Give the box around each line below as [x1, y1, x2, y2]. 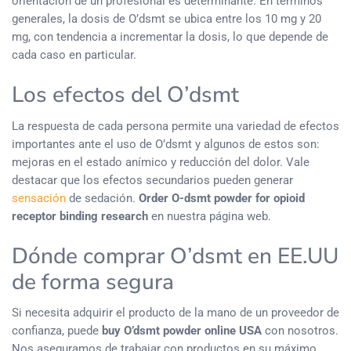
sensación [12, 190, 69, 205]
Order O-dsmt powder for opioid [139, 190, 305, 205]
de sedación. [69, 190, 139, 205]
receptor [12, 208, 56, 223]
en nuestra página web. [148, 208, 271, 223]
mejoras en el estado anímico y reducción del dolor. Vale [12, 154, 309, 169]
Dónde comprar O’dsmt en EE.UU [12, 241, 338, 271]
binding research [60, 208, 148, 223]
